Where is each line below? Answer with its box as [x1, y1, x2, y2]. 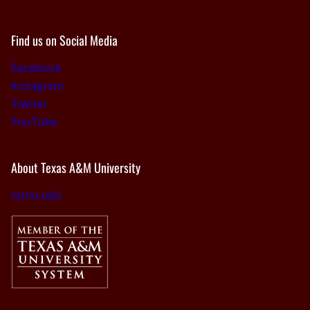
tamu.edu [11, 187, 62, 203]
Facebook [11, 60, 61, 75]
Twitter [11, 95, 47, 111]
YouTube [11, 113, 57, 129]
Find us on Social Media [11, 30, 118, 49]
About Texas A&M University [11, 158, 140, 176]
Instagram [11, 77, 64, 93]
